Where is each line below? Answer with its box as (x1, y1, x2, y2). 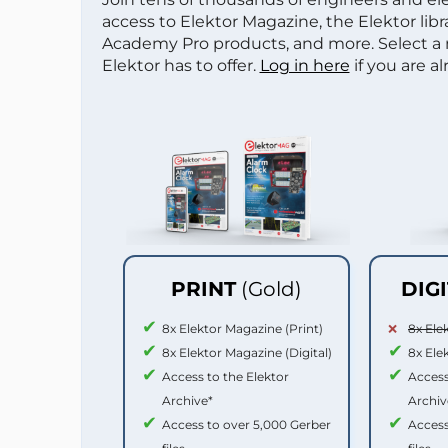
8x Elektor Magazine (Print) (162, 320, 323, 336)
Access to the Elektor (162, 368, 289, 384)
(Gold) (241, 276, 302, 301)
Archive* (162, 392, 213, 408)
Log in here (259, 56, 350, 75)
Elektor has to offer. (101, 56, 260, 75)
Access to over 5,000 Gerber (162, 416, 331, 432)
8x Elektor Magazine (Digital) (162, 344, 332, 360)
